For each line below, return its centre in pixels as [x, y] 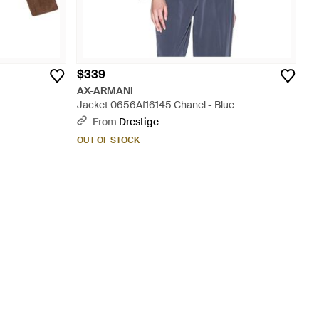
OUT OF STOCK [108, 140]
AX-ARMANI [105, 90]
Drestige [139, 122]
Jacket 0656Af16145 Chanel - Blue [156, 105]
